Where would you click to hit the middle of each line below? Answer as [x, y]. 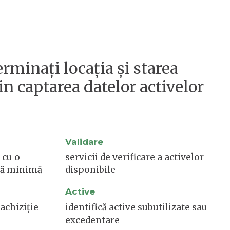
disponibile [90, 170]
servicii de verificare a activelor [135, 157]
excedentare [92, 220]
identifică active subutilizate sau [136, 207]
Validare [84, 141]
